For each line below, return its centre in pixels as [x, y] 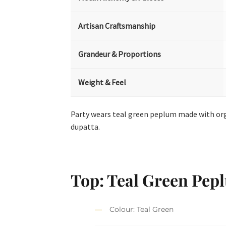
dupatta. [86, 127]
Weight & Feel [102, 82]
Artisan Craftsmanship [117, 25]
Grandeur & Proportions [120, 54]
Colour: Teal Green [142, 210]
